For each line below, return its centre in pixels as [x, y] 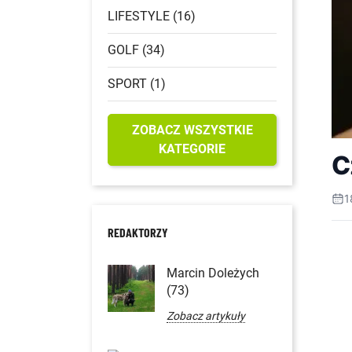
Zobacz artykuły [206, 315]
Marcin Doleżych [213, 273]
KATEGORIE [192, 148]
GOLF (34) [136, 49]
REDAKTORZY [138, 232]
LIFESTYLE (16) [152, 16]
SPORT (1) [137, 83]
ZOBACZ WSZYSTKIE [192, 130]
